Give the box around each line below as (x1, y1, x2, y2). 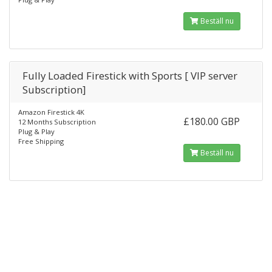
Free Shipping (18, 137, 64, 146)
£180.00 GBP (183, 115, 240, 128)
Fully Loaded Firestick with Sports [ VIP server (22, 69, 237, 83)
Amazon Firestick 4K (18, 107, 84, 117)
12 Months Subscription (18, 117, 96, 126)
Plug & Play (18, 127, 55, 136)
